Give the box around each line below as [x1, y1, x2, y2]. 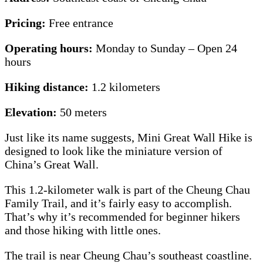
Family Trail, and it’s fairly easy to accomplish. [5, 197, 232, 210]
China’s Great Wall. [5, 158, 102, 171]
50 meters [57, 106, 113, 119]
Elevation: [5, 106, 57, 119]
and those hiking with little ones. [5, 224, 164, 237]
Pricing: [5, 16, 49, 30]
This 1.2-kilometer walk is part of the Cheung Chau [5, 183, 250, 197]
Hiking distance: [5, 80, 92, 94]
